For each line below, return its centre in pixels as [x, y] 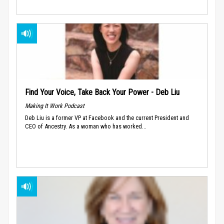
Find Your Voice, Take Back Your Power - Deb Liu [102, 92]
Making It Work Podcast [55, 105]
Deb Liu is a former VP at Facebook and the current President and [107, 117]
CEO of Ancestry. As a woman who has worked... [86, 126]
